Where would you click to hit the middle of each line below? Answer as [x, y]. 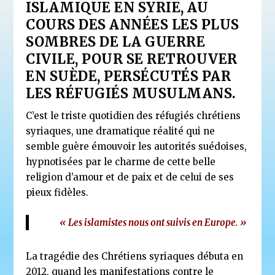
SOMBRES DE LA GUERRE [116, 42]
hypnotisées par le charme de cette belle [121, 162]
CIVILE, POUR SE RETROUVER [132, 59]
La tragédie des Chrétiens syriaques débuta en [135, 257]
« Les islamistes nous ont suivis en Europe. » [153, 223]
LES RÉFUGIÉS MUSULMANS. [131, 94]
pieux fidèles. [57, 193]
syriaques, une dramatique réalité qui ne [121, 131]
